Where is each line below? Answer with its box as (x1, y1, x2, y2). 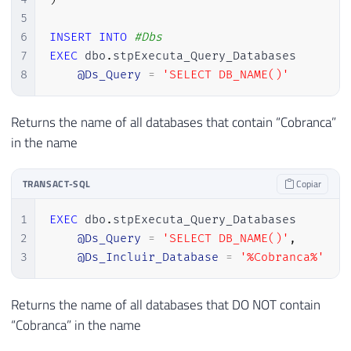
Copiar (293, 176, 321, 192)
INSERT (49, 29, 92, 45)
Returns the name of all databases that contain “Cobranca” (11, 112, 336, 133)
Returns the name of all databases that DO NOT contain (11, 294, 320, 315)
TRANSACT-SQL (22, 176, 92, 192)
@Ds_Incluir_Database (77, 249, 219, 265)
